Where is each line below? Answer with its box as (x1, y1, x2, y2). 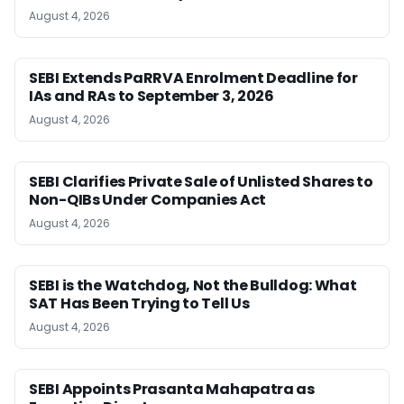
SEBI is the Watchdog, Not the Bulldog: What (29, 275, 357, 297)
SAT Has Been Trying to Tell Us (29, 293, 250, 315)
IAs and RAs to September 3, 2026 (29, 86, 274, 107)
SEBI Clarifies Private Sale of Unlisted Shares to (29, 171, 373, 193)
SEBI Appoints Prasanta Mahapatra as (29, 379, 315, 400)
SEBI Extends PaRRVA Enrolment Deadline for (29, 68, 358, 89)
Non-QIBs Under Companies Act (29, 189, 266, 211)
